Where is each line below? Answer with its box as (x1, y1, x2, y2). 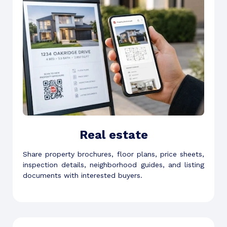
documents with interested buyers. (23, 171, 142, 180)
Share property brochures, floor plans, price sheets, (23, 150, 204, 159)
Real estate (79, 128, 148, 142)
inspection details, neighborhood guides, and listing (23, 161, 204, 169)
